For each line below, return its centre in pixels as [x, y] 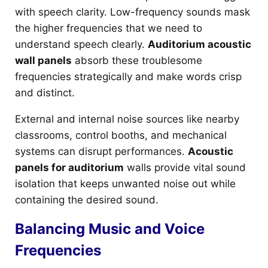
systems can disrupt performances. [101, 151]
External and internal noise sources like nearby [127, 119]
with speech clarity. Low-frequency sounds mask [133, 12]
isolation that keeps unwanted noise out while [125, 183]
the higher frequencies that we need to [109, 28]
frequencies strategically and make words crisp [128, 76]
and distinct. [45, 92]
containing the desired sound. [87, 200]
